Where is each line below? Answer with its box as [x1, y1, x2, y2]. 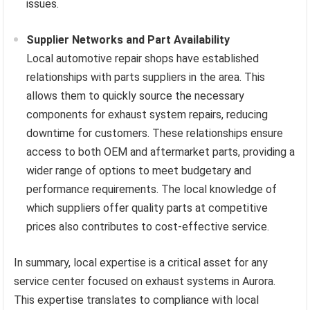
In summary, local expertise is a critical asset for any [14, 256, 268, 270]
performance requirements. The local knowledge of [26, 183, 277, 197]
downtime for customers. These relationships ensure [26, 127, 284, 140]
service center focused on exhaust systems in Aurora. [14, 275, 276, 289]
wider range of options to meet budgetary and [26, 164, 252, 178]
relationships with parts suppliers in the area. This [26, 71, 266, 84]
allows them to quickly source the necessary [26, 89, 245, 103]
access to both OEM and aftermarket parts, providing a [26, 145, 295, 159]
